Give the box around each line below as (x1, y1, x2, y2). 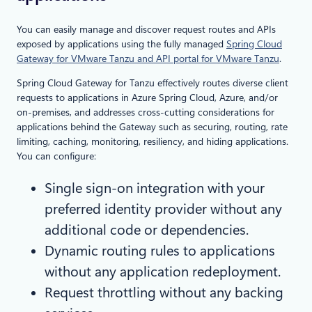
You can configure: (17, 150, 96, 162)
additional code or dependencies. (45, 221, 249, 239)
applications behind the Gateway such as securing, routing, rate (17, 121, 288, 133)
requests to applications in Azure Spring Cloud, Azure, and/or (17, 92, 278, 104)
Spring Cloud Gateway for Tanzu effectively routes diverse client (17, 77, 288, 89)
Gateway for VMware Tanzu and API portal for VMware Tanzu (17, 53, 279, 65)
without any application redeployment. (45, 263, 281, 281)
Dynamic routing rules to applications (45, 242, 275, 260)
